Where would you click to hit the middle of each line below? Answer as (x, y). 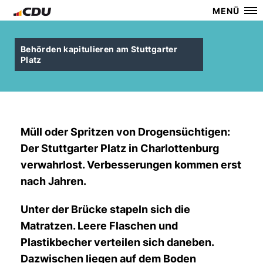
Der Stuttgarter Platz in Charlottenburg (120, 148)
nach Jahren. (53, 181)
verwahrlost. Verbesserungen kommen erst (131, 165)
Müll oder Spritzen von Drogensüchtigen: (125, 132)
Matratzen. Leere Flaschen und (99, 226)
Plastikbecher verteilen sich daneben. (117, 242)
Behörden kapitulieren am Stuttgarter (99, 49)
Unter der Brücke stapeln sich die (105, 209)
